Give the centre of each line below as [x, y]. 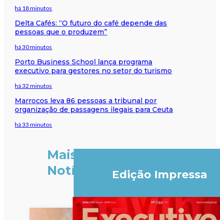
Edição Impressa [159, 175]
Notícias [74, 171]
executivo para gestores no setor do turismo [94, 70]
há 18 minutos [34, 8]
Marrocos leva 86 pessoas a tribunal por [86, 100]
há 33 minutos [34, 124]
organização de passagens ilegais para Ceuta [94, 109]
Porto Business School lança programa [84, 62]
